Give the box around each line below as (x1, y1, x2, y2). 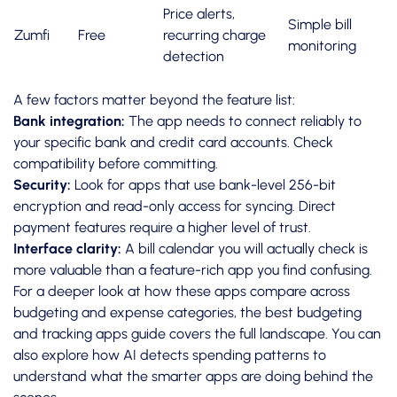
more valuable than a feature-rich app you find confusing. (13, 261, 372, 279)
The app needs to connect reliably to (125, 113, 362, 130)
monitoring (288, 37, 356, 55)
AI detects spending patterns (123, 346, 309, 364)
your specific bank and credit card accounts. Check (13, 134, 333, 152)
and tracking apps (13, 325, 128, 343)
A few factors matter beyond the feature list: (13, 91, 295, 109)
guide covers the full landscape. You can (128, 325, 381, 343)
